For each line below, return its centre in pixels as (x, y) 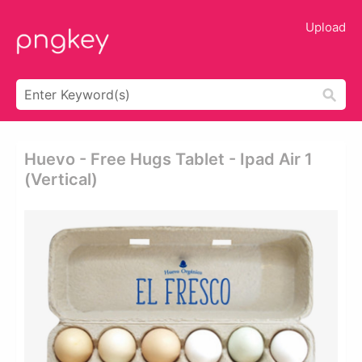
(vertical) (61, 179)
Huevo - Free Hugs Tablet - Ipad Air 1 (168, 159)
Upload (326, 27)
